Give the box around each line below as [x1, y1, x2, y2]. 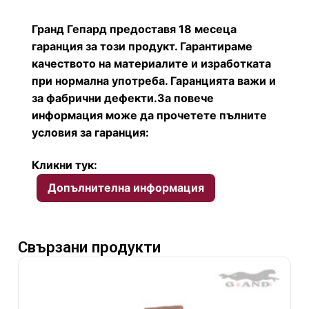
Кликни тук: [32, 158, 97, 172]
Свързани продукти [18, 238, 161, 257]
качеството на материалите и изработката [32, 56, 271, 70]
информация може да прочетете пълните [32, 108, 267, 122]
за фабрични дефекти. [32, 90, 157, 105]
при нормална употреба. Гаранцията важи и [32, 73, 276, 88]
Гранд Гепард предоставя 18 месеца [32, 21, 237, 36]
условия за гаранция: [32, 125, 149, 139]
